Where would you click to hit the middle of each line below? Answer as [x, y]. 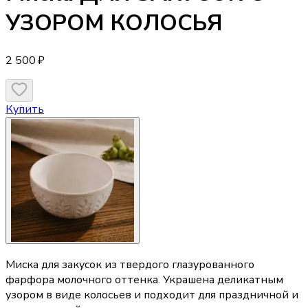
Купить [25, 109]
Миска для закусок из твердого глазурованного [130, 265]
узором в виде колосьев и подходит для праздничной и [152, 295]
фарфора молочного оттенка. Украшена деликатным [144, 280]
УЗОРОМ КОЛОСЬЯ [114, 23]
